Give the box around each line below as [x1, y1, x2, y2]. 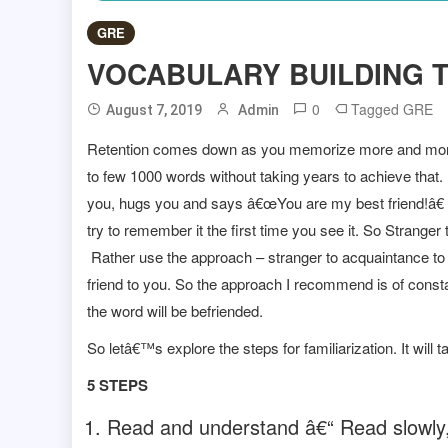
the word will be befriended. [87, 300, 263, 322]
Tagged [351, 99, 403, 120]
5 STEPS [87, 374, 152, 397]
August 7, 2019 [106, 102, 202, 119]
